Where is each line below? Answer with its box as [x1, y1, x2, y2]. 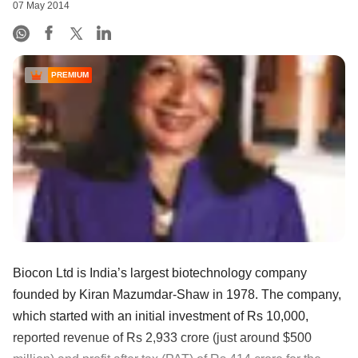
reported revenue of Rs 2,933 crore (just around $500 [13, 330, 312, 344]
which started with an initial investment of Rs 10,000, [13, 308, 308, 323]
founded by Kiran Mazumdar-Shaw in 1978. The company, [13, 287, 341, 301]
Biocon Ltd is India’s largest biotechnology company [13, 265, 307, 280]
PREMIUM [51, 70, 89, 80]
